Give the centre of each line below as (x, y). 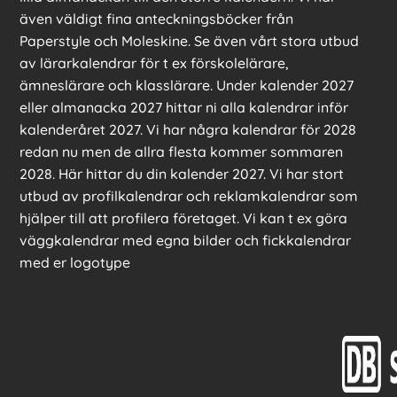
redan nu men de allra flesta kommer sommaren (181, 152)
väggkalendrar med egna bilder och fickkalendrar (185, 241)
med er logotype (75, 263)
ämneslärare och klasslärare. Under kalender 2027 (187, 86)
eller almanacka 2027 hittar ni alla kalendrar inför (184, 108)
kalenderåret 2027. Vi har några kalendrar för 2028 (188, 130)
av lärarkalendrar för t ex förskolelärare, (154, 63)
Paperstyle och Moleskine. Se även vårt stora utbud (189, 41)
